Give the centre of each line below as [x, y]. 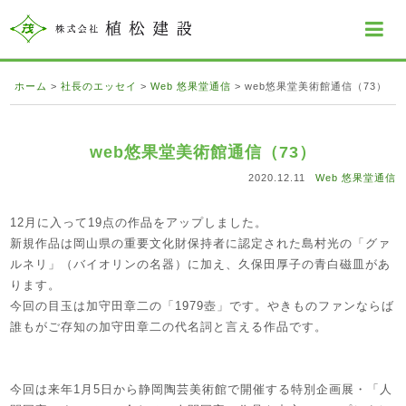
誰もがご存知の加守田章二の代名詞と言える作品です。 [169, 326]
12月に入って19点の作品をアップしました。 [139, 222]
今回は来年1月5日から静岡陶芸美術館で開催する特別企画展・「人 [202, 389]
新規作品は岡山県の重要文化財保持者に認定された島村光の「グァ [201, 243]
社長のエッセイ [99, 86]
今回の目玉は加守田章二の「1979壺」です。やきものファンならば [203, 305]
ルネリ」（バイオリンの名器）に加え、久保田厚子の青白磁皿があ [201, 264]
